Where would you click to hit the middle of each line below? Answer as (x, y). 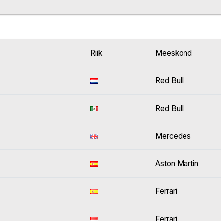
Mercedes (173, 136)
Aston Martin (177, 164)
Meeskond (174, 53)
